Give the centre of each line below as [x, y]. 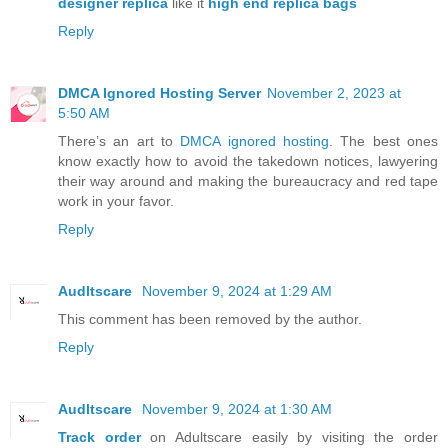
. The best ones [384, 140]
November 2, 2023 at [334, 92]
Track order [99, 436]
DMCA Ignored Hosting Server [159, 92]
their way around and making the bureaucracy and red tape [248, 180]
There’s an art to [119, 140]
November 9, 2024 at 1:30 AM [237, 408]
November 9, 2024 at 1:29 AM [237, 290]
